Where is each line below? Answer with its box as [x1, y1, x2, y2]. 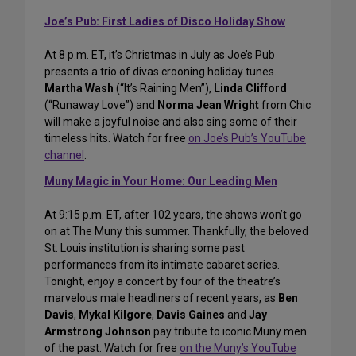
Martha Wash [44, 82, 114, 95]
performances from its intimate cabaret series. [44, 258, 280, 272]
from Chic [259, 99, 311, 112]
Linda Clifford [214, 82, 287, 95]
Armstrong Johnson [44, 325, 151, 339]
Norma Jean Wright [157, 99, 259, 112]
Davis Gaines [157, 308, 225, 322]
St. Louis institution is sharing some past [44, 242, 245, 255]
